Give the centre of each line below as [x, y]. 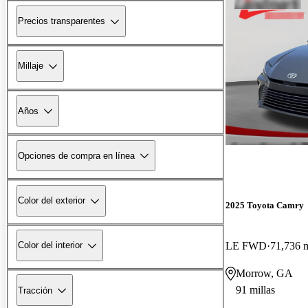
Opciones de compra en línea [76, 155]
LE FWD [246, 245]
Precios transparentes [62, 21]
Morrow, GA [264, 273]
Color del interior [50, 245]
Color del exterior [52, 201]
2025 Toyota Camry [265, 205]
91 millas [255, 289]
